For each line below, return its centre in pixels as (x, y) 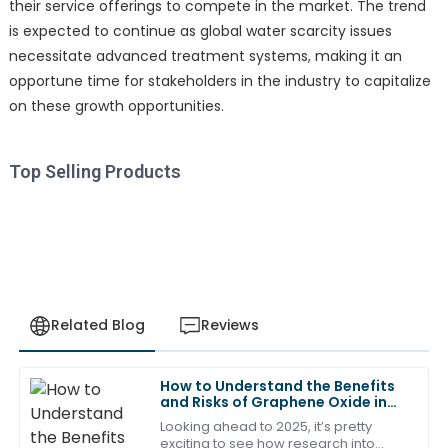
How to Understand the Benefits (278, 385)
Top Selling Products (94, 171)
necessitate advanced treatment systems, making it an (205, 55)
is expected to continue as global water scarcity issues (200, 30)
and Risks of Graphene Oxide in (274, 401)
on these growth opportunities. (116, 105)
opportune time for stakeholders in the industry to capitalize (219, 80)
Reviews (229, 325)
